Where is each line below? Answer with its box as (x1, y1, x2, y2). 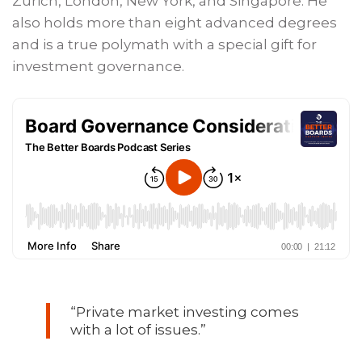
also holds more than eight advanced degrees (12, 14, 338, 31)
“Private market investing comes (69, 304, 299, 321)
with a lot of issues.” (69, 322, 206, 339)
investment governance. (12, 57, 185, 74)
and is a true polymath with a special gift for (12, 36, 318, 53)
